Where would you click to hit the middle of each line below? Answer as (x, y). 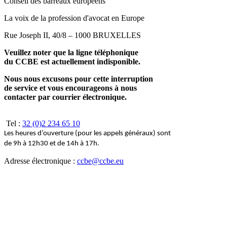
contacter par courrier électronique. (65, 97)
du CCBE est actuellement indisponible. (73, 62)
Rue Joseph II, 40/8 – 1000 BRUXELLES (72, 35)
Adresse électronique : (41, 161)
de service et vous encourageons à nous (70, 88)
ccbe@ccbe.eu (100, 161)
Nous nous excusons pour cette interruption (79, 79)
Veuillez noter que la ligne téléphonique (71, 53)
